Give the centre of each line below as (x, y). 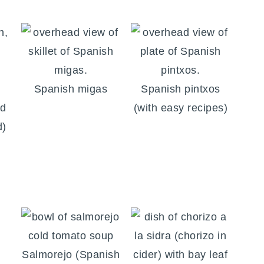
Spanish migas (71, 89)
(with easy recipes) (181, 108)
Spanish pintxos (181, 89)
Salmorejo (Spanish (71, 255)
